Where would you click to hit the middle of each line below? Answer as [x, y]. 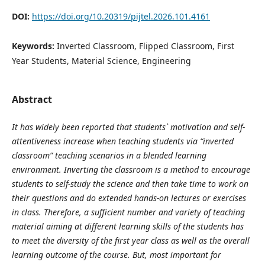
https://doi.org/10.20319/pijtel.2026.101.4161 [121, 16]
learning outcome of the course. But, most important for [116, 255]
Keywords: [34, 46]
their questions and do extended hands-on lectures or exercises [129, 198]
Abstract [32, 99]
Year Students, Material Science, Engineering [101, 60]
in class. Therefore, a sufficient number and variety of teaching [128, 212]
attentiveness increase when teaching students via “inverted [122, 141]
